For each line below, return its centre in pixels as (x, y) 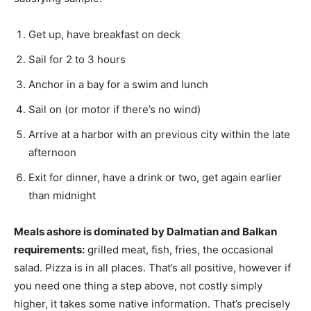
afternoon (52, 152)
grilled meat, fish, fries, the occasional (179, 249)
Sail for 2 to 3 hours (77, 59)
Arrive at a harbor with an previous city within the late (159, 134)
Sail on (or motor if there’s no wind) (115, 109)
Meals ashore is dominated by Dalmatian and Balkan (145, 231)
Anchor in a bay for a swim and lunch (118, 84)
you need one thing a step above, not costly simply (138, 285)
